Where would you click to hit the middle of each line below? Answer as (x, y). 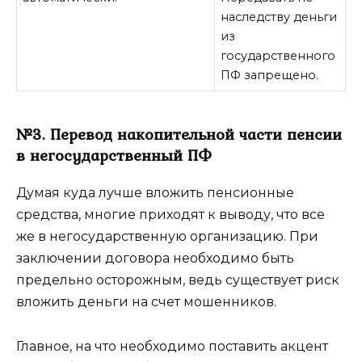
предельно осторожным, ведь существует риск (178, 280)
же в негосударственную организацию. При (167, 237)
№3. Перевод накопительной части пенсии (179, 135)
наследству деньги (279, 17)
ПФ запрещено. (270, 76)
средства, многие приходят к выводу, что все (170, 215)
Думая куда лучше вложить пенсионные (155, 193)
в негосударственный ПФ (114, 156)
